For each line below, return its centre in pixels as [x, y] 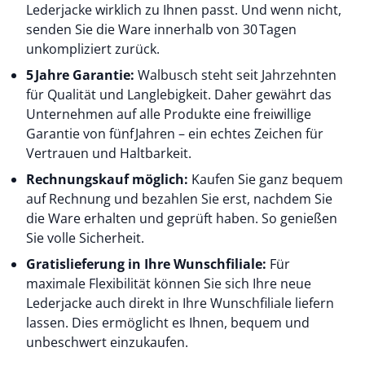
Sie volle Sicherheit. [85, 238]
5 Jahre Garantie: [82, 75]
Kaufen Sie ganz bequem [267, 179]
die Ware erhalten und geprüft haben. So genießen [182, 218]
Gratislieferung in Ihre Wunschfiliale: [148, 264]
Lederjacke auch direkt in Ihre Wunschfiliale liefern [180, 303]
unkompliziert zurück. [93, 49]
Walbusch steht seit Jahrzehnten [237, 75]
